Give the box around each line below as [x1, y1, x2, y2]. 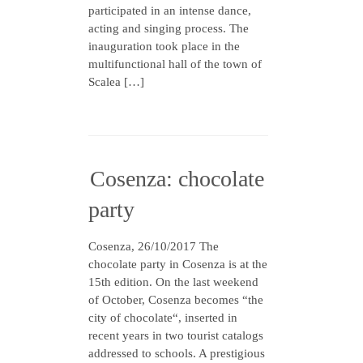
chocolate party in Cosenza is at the [88, 258, 267, 271]
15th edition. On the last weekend [88, 275, 258, 288]
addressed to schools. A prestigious [88, 347, 265, 360]
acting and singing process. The [88, 22, 249, 35]
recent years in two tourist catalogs [88, 329, 263, 342]
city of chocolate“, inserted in [88, 311, 237, 324]
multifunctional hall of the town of [88, 58, 262, 70]
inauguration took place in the [88, 40, 240, 53]
